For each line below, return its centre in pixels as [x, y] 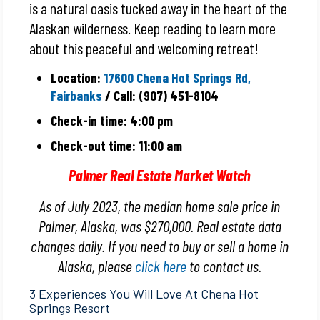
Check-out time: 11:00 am [117, 145]
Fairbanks [77, 95]
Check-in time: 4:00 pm [114, 120]
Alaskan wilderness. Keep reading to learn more [153, 27]
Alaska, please [97, 265]
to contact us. [224, 265]
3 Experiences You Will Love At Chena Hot [144, 293]
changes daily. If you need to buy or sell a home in [160, 245]
